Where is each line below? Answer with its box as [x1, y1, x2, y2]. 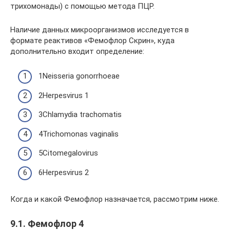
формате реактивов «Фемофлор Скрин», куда [10, 35, 175, 45]
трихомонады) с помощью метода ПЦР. [10, 1, 155, 11]
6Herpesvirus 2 [39, 167, 89, 177]
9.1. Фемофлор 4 [10, 218, 84, 229]
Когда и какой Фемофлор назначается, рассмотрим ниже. [10, 194, 219, 204]
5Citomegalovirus [39, 148, 98, 158]
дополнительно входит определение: [10, 46, 144, 56]
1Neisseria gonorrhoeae [39, 71, 120, 81]
